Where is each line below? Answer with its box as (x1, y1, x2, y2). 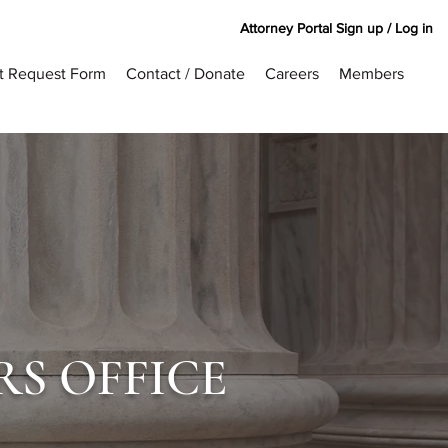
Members (339, 65, 404, 82)
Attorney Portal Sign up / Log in (240, 19, 433, 36)
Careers (265, 65, 319, 82)
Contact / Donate (126, 65, 245, 82)
